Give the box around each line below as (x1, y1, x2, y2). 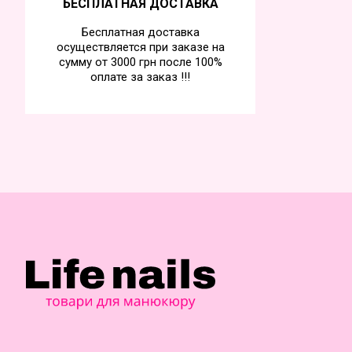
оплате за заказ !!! (90, 70, 190, 84)
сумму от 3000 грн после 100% (58, 55, 222, 69)
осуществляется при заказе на (56, 40, 225, 54)
